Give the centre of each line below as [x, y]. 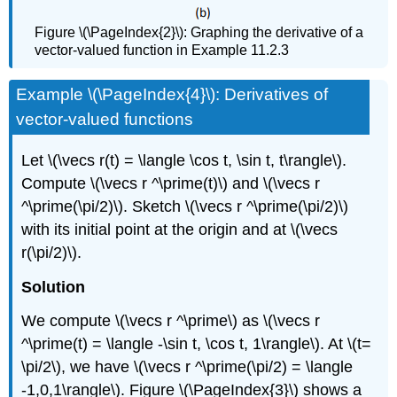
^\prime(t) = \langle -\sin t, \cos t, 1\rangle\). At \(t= [197, 344]
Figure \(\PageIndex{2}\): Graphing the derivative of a [199, 33]
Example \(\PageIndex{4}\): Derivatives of [172, 94]
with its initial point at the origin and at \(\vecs [180, 229]
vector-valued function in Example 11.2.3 [162, 51]
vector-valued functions [105, 119]
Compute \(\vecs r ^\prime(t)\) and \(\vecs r [171, 183]
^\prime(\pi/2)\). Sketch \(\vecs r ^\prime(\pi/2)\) [185, 206]
